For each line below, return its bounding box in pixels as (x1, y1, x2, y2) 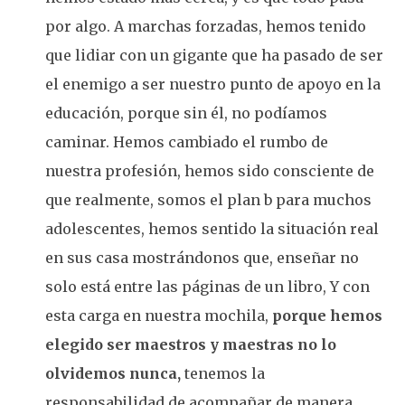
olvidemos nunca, (45, 364, 181, 382)
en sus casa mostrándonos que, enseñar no (45, 249, 359, 267)
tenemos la (181, 364, 265, 382)
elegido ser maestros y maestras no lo (45, 335, 336, 353)
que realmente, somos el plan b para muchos (45, 191, 372, 209)
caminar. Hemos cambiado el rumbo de (45, 133, 328, 151)
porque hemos (272, 306, 382, 325)
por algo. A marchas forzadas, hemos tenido (45, 17, 366, 35)
